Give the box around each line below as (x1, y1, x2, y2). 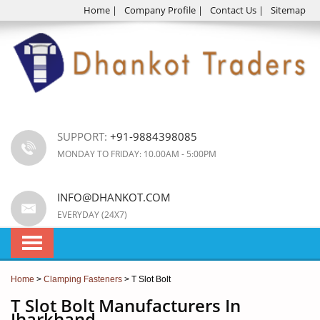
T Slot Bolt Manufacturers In (11, 294, 241, 318)
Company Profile (124, 4, 196, 16)
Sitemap (271, 4, 306, 16)
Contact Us (210, 4, 256, 16)
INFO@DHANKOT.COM (57, 190, 171, 205)
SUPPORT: (57, 129, 110, 144)
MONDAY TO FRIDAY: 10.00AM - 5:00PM (57, 148, 216, 161)
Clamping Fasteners (44, 274, 122, 285)
